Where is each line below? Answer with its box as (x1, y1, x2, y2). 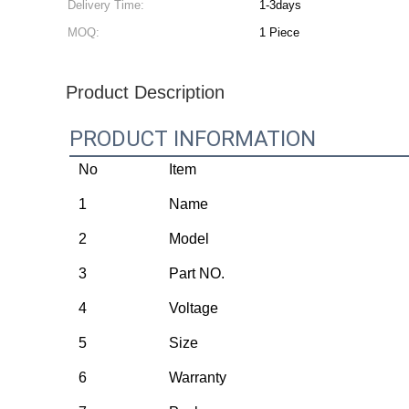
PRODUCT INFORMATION (69, 126, 316, 152)
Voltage (169, 300, 218, 316)
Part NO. (169, 266, 225, 281)
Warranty (169, 370, 226, 385)
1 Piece (259, 26, 299, 39)
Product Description (66, 82, 225, 102)
